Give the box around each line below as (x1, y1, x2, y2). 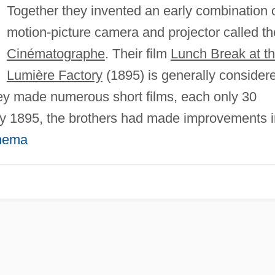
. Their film (104, 45, 171, 61)
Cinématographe (6, 45, 105, 61)
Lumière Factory (6, 67, 103, 83)
